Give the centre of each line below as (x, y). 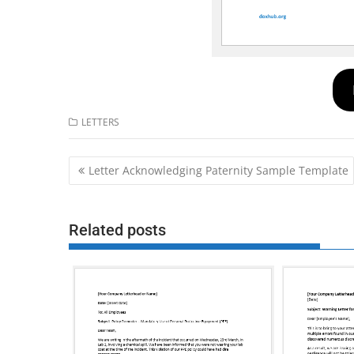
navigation (112, 186)
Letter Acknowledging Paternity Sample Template (218, 170)
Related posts (117, 230)
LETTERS (100, 122)
